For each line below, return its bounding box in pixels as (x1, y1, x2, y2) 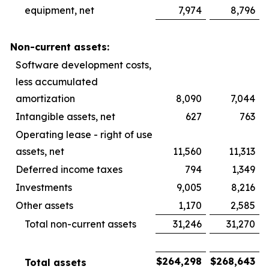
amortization (16, 92, 75, 104)
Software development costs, (16, 59, 151, 71)
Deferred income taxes (16, 163, 122, 175)
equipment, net (25, 4, 94, 16)
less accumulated (16, 76, 98, 88)
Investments (16, 181, 72, 193)
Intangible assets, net (16, 110, 115, 122)
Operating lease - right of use (16, 128, 153, 141)
